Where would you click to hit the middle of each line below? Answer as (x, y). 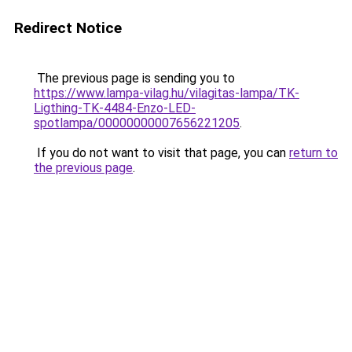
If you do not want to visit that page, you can (161, 153)
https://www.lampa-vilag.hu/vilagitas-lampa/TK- (167, 93)
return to (313, 153)
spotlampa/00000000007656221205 (137, 123)
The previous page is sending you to (134, 78)
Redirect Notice (68, 28)
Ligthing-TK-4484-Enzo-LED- (115, 108)
